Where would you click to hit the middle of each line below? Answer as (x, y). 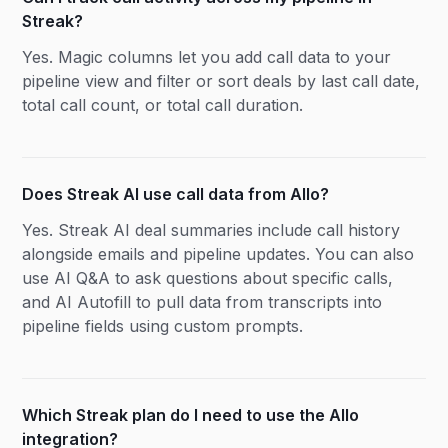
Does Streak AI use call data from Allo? (176, 193)
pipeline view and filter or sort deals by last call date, (221, 80)
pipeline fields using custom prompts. (163, 325)
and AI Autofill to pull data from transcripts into (202, 301)
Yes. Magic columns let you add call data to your (207, 56)
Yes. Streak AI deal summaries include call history (211, 229)
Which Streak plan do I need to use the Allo (191, 414)
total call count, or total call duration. (163, 104)
